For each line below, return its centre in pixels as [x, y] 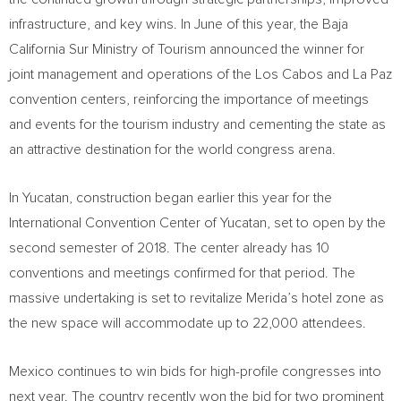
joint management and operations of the [132, 74]
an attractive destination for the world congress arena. [172, 149]
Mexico [31, 371]
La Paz [372, 74]
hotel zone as [341, 298]
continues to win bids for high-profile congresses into [218, 371]
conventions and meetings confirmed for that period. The [182, 273]
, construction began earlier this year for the [200, 198]
